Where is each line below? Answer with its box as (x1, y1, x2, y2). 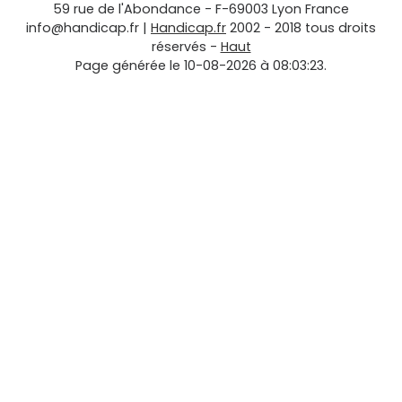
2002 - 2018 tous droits (230, 19, 376, 38)
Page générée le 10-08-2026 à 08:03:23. (75, 57, 327, 75)
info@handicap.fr (26, 19, 139, 38)
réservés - (151, 38, 221, 57)
